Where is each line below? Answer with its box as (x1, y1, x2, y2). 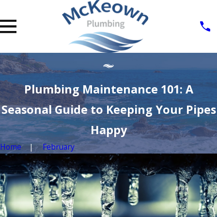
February (43, 141, 75, 153)
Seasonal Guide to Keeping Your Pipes (1, 102, 216, 118)
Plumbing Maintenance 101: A (24, 81, 193, 97)
